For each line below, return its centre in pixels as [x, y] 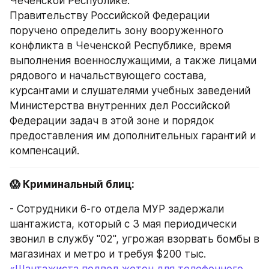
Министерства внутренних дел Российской [120, 106]
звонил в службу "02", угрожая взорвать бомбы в [134, 239]
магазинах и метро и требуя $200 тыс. [108, 254]
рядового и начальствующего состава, [108, 76]
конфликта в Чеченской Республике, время [120, 46]
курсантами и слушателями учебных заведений [130, 91]
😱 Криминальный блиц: [72, 185]
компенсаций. [44, 151]
